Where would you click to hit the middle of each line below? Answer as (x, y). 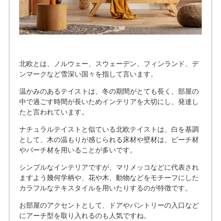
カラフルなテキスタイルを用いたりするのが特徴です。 (105, 188)
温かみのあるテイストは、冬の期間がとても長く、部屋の (109, 91)
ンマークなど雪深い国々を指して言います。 (88, 74)
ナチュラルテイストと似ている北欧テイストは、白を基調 (109, 129)
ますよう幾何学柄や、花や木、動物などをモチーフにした (109, 177)
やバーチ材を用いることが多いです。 (78, 150)
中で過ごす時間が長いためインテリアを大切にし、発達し (109, 101)
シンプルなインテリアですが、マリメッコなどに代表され (109, 167)
